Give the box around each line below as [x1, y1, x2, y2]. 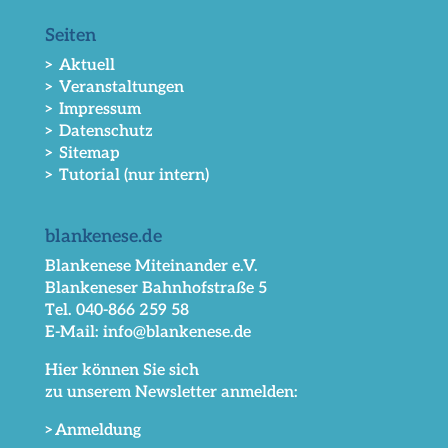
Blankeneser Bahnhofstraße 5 [44, 279, 267, 299]
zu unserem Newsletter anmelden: [44, 383, 298, 403]
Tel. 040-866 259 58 [44, 301, 189, 321]
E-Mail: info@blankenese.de [44, 323, 251, 343]
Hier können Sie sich [44, 361, 199, 381]
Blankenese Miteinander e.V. [44, 257, 258, 277]
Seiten [44, 25, 96, 47]
